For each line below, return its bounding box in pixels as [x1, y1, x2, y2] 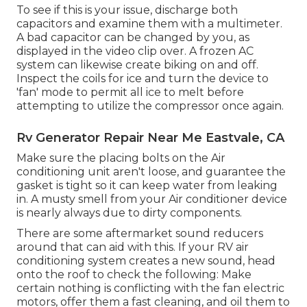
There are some [16, 227, 106, 241]
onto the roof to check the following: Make [16, 268, 251, 282]
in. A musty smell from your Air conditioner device [16, 193, 287, 206]
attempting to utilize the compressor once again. [16, 99, 284, 113]
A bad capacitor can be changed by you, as [16, 31, 249, 45]
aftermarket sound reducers [106, 227, 263, 241]
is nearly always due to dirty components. [16, 206, 242, 220]
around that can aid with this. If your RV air [16, 241, 249, 254]
